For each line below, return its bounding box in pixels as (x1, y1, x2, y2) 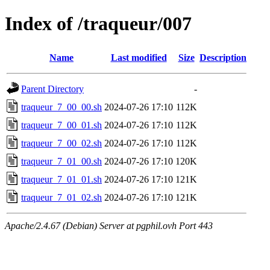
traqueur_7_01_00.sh (21, 155, 102, 166)
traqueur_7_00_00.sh (21, 101, 102, 112)
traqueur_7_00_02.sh (21, 137, 102, 148)
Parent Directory (21, 83, 84, 94)
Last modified (110, 52, 167, 63)
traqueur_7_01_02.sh (21, 192, 102, 202)
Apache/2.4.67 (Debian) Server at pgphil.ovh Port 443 (5, 220, 213, 231)
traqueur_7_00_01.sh (21, 119, 102, 130)
